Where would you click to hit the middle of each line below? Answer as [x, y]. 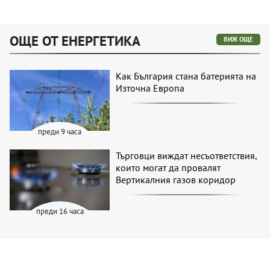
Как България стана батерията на [186, 76]
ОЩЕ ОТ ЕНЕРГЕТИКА [75, 41]
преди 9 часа [60, 131]
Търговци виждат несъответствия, [187, 155]
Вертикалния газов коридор [176, 179]
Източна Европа [150, 88]
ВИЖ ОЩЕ [238, 39]
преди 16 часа [60, 211]
